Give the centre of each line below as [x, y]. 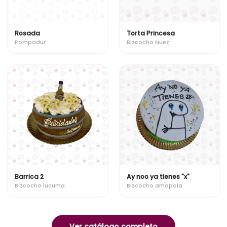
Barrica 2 [29, 176]
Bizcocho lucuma [40, 186]
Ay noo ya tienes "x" [158, 176]
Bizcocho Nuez [148, 42]
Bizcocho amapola [154, 186]
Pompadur [30, 42]
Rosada [27, 33]
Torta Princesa [150, 33]
